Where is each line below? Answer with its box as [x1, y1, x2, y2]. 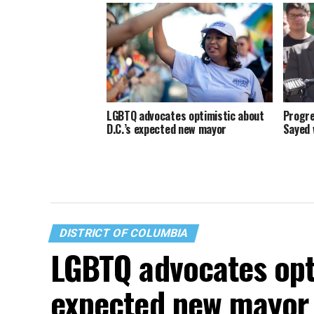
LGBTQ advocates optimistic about [107, 107, 264, 124]
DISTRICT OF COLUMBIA [57, 226, 190, 240]
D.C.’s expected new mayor [107, 120, 226, 137]
